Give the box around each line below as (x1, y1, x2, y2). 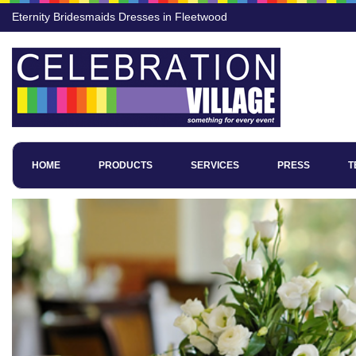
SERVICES (191, 160, 239, 171)
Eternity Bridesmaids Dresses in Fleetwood (12, 10, 227, 23)
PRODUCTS (99, 160, 153, 171)
